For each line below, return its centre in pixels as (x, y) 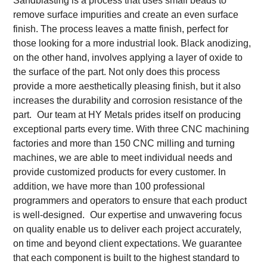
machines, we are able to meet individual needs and (123, 157)
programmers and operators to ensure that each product (130, 200)
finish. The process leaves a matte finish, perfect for (121, 29)
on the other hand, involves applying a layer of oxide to (128, 57)
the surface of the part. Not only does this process (117, 72)
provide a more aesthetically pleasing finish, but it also (127, 86)
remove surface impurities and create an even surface (126, 14)
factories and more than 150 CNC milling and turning (124, 143)
